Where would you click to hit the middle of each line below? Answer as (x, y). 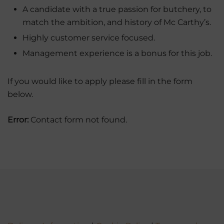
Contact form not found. (78, 119)
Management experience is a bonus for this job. (117, 53)
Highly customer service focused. (89, 37)
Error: (18, 119)
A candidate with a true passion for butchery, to (117, 9)
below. (20, 94)
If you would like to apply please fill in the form (100, 81)
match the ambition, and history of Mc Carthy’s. (117, 22)
